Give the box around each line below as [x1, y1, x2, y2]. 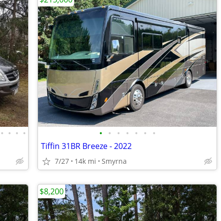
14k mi [74, 156, 96, 166]
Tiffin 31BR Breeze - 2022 [41, 141, 132, 151]
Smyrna [102, 156, 127, 166]
